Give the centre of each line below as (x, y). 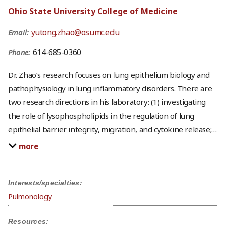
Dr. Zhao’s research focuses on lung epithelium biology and (109, 75)
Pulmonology (30, 196)
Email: (20, 32)
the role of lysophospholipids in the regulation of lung (101, 116)
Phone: (20, 52)
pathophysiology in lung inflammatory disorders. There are (110, 89)
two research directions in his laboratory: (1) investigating (107, 102)
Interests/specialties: (45, 183)
